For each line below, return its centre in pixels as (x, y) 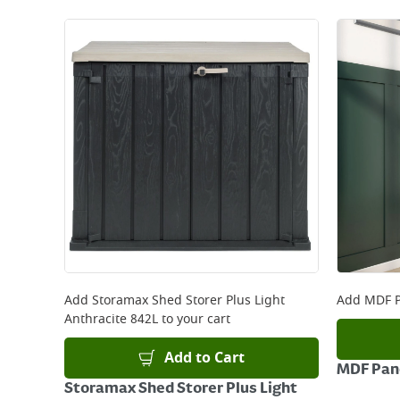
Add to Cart (205, 358)
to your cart (194, 319)
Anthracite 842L (111, 319)
